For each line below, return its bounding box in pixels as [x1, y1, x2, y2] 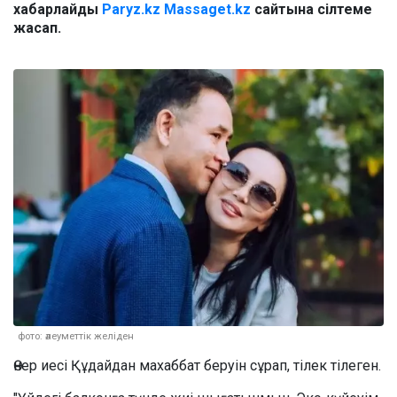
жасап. [13, 19, 61, 37]
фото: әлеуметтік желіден [18, 330, 134, 342]
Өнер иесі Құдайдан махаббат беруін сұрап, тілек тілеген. [13, 356, 381, 374]
